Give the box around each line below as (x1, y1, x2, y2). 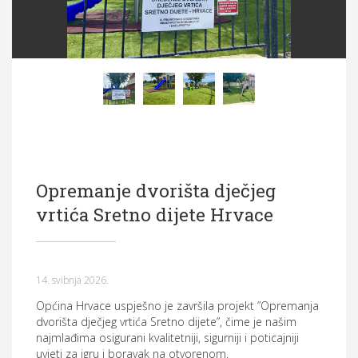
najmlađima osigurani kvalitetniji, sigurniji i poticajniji (36, 329, 299, 345)
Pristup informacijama (36, 110, 149, 126)
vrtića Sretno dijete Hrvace (36, 201, 273, 226)
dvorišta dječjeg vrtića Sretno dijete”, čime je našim (36, 313, 296, 329)
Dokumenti (36, 75, 93, 91)
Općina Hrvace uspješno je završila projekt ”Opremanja (36, 297, 319, 313)
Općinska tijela (36, 40, 111, 56)
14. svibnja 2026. (36, 272, 109, 287)
